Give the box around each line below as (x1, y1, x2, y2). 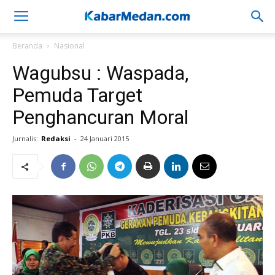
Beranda (12, 41, 42, 51)
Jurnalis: (12, 134, 38, 143)
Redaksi (41, 134, 71, 143)
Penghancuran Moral (12, 106, 188, 129)
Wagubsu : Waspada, (12, 61, 188, 85)
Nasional (54, 41, 85, 51)
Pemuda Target (12, 83, 142, 107)
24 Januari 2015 (80, 134, 129, 143)
